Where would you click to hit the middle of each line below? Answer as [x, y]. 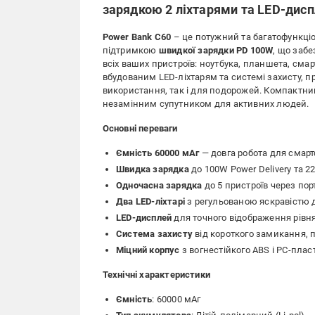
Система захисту [154, 234]
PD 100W [255, 50]
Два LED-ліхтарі [150, 201]
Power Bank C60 [137, 37]
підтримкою [130, 50]
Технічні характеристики [156, 275]
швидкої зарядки [196, 50]
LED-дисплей [144, 218]
